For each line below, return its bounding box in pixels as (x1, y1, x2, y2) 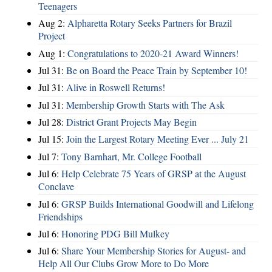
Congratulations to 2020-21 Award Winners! (67, 46, 239, 59)
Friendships (38, 209, 83, 223)
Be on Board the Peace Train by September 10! (66, 63, 247, 76)
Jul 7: (38, 149, 61, 163)
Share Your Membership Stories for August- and (61, 244, 246, 257)
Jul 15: (38, 132, 66, 146)
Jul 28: (38, 115, 66, 129)
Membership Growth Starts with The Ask (66, 98, 225, 111)
